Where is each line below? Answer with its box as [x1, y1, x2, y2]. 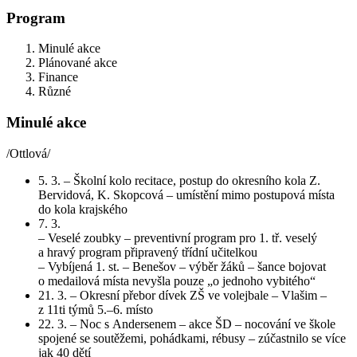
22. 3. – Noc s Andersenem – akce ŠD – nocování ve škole [38, 316, 335, 331]
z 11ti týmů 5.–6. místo [38, 302, 153, 316]
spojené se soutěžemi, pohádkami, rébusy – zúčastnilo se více [38, 331, 346, 345]
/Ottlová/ [6, 146, 50, 160]
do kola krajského [38, 202, 127, 216]
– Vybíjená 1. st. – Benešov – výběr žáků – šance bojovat [38, 259, 326, 273]
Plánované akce [38, 56, 117, 70]
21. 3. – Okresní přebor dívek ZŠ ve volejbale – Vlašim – [38, 288, 327, 302]
